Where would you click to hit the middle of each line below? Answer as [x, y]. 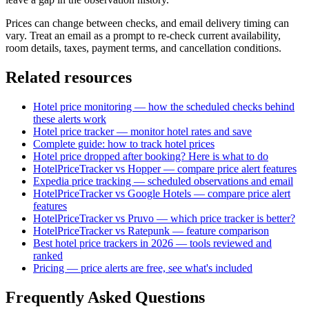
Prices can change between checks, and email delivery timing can [147, 23]
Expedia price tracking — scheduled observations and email [163, 181]
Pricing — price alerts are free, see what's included [143, 268]
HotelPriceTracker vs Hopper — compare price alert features [165, 169]
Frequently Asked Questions [105, 298]
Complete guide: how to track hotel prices [124, 144]
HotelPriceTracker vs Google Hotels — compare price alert [162, 194]
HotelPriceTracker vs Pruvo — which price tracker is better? [164, 219]
